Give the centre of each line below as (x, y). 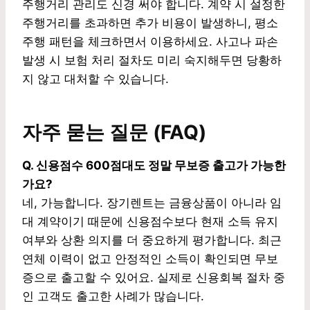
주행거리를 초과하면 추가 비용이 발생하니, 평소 (150, 22)
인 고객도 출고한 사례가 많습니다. (113, 296)
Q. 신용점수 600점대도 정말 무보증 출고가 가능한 (154, 165)
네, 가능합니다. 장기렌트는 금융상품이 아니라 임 (152, 202)
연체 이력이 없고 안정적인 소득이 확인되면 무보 (150, 258)
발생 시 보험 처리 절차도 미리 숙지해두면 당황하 (152, 60)
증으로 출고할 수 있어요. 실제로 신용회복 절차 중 (154, 277)
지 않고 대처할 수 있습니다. (95, 79)
